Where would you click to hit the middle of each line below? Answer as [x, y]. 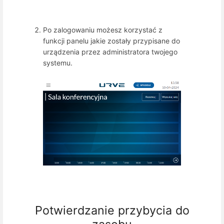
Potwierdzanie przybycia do [112, 210]
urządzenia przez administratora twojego [110, 51]
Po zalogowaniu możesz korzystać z [103, 29]
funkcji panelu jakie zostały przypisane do [111, 40]
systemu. [58, 62]
